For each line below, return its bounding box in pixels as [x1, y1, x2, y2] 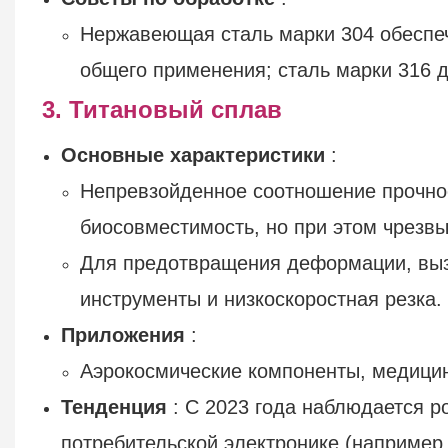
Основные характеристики [61, 143, 326, 166]
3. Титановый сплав [41, 95, 282, 123]
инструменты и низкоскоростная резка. [80, 287, 443, 310]
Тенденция [61, 395, 168, 418]
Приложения [61, 323, 186, 346]
